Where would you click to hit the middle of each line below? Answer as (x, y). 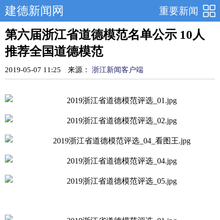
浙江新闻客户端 (117, 70)
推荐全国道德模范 (54, 51)
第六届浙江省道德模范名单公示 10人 (105, 35)
